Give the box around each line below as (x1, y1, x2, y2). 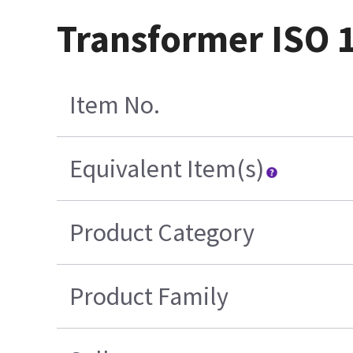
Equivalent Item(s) (69, 153, 265, 185)
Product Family (69, 281, 229, 313)
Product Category (69, 217, 255, 249)
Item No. (69, 89, 161, 121)
